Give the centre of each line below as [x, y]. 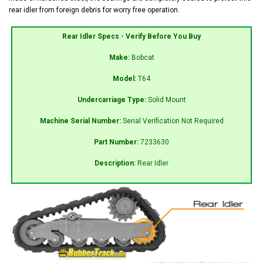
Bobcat [143, 57]
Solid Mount [167, 100]
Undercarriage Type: [112, 100]
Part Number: [117, 142]
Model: [125, 78]
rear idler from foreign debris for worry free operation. [94, 10]
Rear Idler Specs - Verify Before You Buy [131, 36]
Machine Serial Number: [81, 121]
